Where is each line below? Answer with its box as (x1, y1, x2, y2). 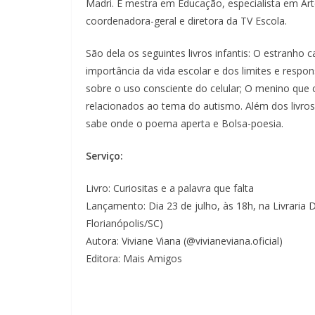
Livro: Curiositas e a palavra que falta (86, 181, 254, 195)
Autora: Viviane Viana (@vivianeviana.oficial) (86, 234, 283, 248)
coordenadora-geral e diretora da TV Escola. (86, 14, 287, 28)
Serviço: (86, 149, 123, 163)
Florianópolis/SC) (86, 217, 163, 231)
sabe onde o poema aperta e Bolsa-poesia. (86, 117, 283, 131)
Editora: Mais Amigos (86, 252, 182, 266)
